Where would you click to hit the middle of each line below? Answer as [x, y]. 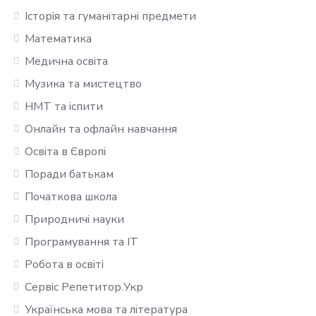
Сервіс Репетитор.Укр [84, 287]
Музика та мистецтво [84, 84]
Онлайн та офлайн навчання [101, 129]
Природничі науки [75, 219]
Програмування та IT [82, 242]
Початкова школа [71, 197]
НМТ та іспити [64, 107]
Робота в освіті [65, 265]
